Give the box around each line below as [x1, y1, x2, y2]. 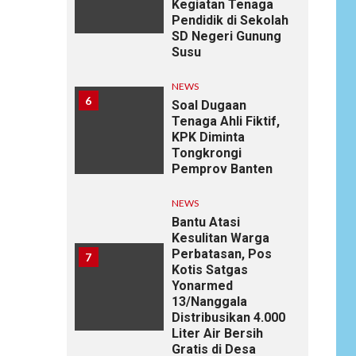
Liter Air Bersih [171, 325, 263, 341]
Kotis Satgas [171, 261, 248, 277]
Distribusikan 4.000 [171, 309, 285, 325]
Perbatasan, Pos [171, 246, 272, 261]
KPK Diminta [171, 129, 245, 145]
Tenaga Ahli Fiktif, [171, 113, 280, 129]
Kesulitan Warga [171, 230, 269, 246]
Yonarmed [171, 277, 233, 293]
